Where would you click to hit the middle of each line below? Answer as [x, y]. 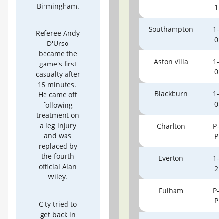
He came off [58, 95]
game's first [58, 64]
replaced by [58, 146]
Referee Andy [58, 33]
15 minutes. [58, 84]
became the [58, 54]
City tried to [58, 204]
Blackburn [171, 94]
